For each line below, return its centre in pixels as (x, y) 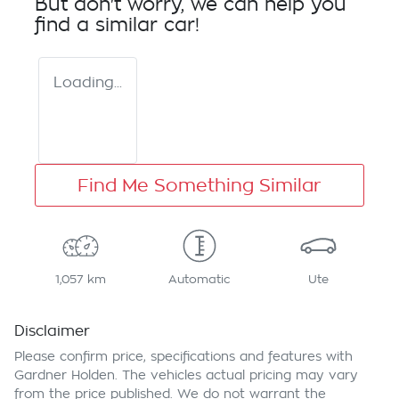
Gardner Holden (65, 375)
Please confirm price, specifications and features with (183, 357)
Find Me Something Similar (199, 186)
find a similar (99, 26)
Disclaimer (52, 332)
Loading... (88, 83)
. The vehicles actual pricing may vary (236, 375)
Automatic (199, 280)
